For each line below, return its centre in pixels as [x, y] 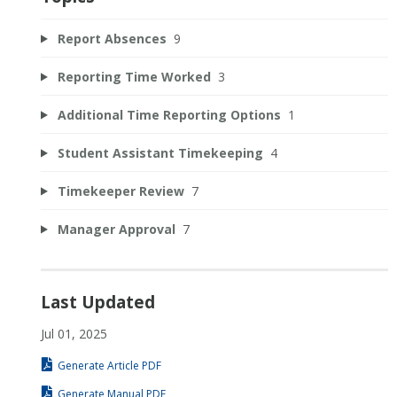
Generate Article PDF [109, 365]
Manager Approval [116, 229]
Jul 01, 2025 [74, 334]
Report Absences [112, 38]
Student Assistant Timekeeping [160, 152]
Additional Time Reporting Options [169, 114]
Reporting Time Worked [134, 76]
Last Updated [98, 302]
